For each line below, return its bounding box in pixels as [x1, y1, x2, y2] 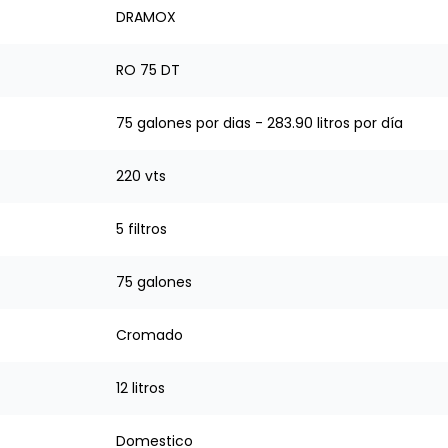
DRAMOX [116, 7, 176, 27]
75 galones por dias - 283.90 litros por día [116, 113, 403, 133]
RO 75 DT [116, 60, 180, 80]
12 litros [116, 378, 165, 398]
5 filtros [116, 219, 167, 239]
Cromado [116, 325, 183, 345]
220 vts [116, 166, 166, 186]
